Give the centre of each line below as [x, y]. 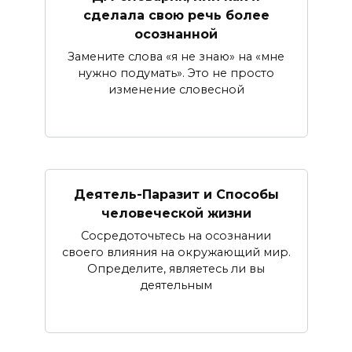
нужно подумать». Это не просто [176, 73]
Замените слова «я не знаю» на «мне [176, 57]
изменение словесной [176, 90]
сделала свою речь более [176, 15]
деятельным [176, 286]
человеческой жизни [176, 213]
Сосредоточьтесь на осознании [176, 236]
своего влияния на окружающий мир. [176, 253]
